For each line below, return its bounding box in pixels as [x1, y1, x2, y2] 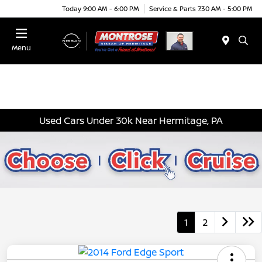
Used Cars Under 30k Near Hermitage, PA [39, 113, 223, 127]
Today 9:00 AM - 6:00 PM [62, 4, 139, 13]
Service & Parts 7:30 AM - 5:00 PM [149, 4, 253, 13]
